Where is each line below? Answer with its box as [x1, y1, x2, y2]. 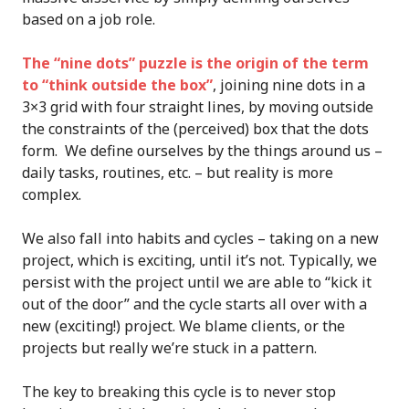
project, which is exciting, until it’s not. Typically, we [22, 250, 377, 270]
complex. [22, 184, 81, 204]
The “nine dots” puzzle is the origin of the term [22, 53, 369, 73]
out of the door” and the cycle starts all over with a [22, 294, 367, 314]
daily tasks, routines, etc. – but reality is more [22, 163, 333, 183]
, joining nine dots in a [213, 75, 365, 95]
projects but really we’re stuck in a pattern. [22, 338, 317, 358]
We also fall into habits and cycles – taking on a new [22, 228, 379, 248]
